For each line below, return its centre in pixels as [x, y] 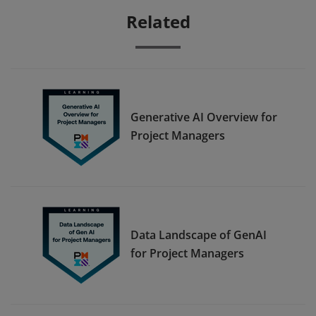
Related [158, 22]
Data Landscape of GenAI [199, 235]
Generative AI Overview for [204, 117]
